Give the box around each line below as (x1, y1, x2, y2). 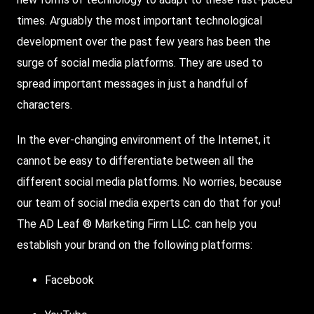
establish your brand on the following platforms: (17, 238, 252, 252)
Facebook (45, 273, 94, 287)
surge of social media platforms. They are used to (17, 55, 263, 69)
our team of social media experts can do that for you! (17, 196, 281, 210)
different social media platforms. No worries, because (17, 175, 282, 189)
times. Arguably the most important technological (17, 13, 262, 27)
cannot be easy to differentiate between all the (17, 153, 254, 168)
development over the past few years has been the (17, 34, 271, 48)
